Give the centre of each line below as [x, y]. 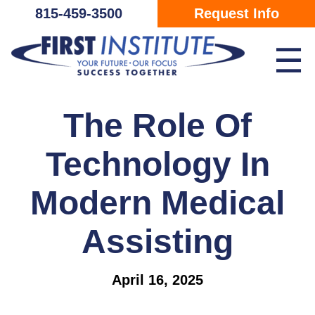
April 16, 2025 [157, 279]
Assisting [157, 241]
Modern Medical [157, 202]
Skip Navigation [51, 12]
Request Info [236, 13]
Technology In [157, 164]
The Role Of [157, 125]
